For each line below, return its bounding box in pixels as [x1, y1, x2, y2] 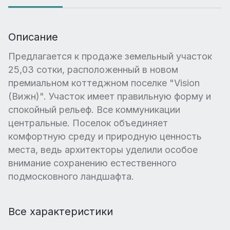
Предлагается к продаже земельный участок [8, 50, 212, 62]
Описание [8, 30, 58, 43]
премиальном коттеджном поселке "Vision [8, 77, 200, 88]
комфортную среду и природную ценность [8, 130, 202, 142]
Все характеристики [8, 205, 113, 218]
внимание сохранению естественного [8, 157, 177, 168]
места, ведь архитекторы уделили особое [8, 144, 198, 155]
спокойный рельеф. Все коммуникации [8, 104, 180, 115]
